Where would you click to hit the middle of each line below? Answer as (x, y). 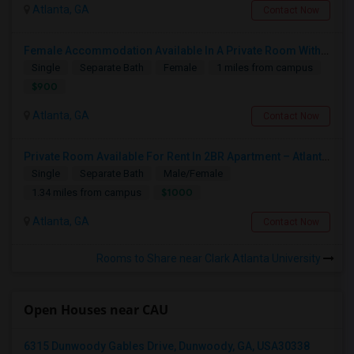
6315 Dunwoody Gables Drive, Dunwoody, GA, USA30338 (167, 346)
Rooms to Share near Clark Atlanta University (210, 258)
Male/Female (193, 173)
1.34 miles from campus (87, 192)
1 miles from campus (265, 68)
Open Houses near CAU (96, 310)
